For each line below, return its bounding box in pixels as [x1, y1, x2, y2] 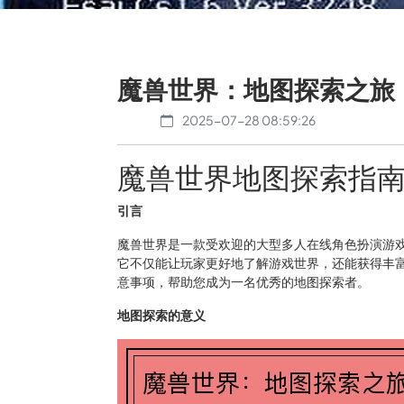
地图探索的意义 [117, 307, 206, 323]
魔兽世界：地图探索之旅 [117, 73, 395, 105]
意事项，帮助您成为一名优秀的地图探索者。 [117, 273, 370, 289]
